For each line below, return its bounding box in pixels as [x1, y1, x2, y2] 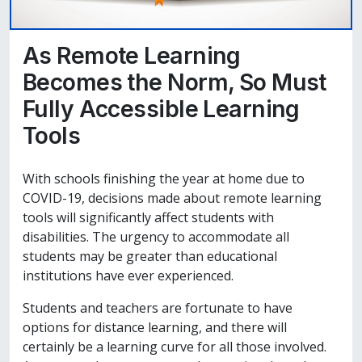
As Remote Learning [23, 41, 241, 69]
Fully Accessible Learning [23, 95, 300, 123]
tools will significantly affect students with [23, 208, 274, 226]
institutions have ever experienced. [23, 266, 240, 284]
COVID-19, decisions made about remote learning [23, 188, 322, 207]
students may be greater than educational [23, 246, 277, 265]
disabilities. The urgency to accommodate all [23, 227, 289, 246]
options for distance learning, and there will [23, 318, 287, 336]
